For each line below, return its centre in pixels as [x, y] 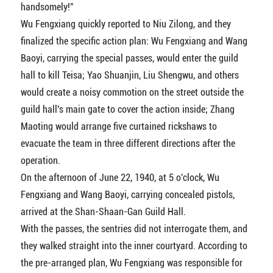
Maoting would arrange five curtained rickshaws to [119, 127]
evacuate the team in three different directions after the [128, 144]
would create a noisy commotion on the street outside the [132, 93]
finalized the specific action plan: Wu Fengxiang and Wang [134, 41]
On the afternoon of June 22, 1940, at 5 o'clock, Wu [120, 178]
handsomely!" [47, 7]
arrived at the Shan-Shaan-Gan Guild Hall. [103, 212]
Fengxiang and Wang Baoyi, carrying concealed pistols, [127, 195]
